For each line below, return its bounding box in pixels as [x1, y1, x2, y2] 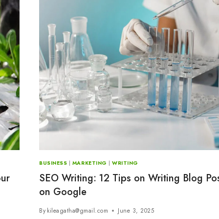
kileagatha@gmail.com [47, 206, 109, 216]
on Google [39, 185, 87, 199]
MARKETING [72, 159, 107, 167]
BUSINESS [39, 159, 67, 167]
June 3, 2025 [118, 206, 154, 216]
